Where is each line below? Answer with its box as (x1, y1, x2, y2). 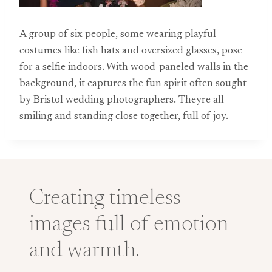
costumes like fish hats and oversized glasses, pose (19, 46, 242, 56)
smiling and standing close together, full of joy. (19, 112, 228, 122)
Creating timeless (29, 188, 181, 210)
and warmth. (29, 240, 140, 262)
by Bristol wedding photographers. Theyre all (19, 95, 224, 106)
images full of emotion (29, 214, 228, 236)
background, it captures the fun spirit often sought (19, 79, 246, 89)
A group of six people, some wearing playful (19, 30, 216, 40)
